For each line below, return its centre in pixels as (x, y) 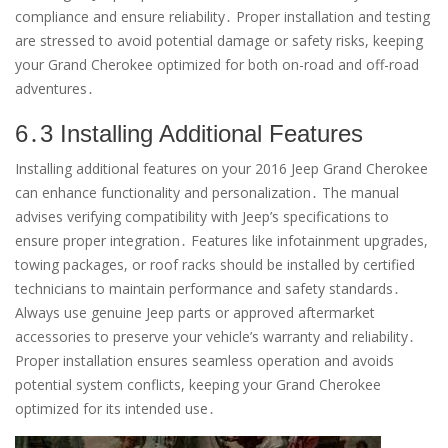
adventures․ (54, 89)
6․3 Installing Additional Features (189, 134)
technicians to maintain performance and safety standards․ (207, 289)
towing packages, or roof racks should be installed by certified (215, 265)
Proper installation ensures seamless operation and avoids (204, 361)
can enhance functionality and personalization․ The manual (207, 193)
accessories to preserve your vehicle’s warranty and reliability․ (215, 337)
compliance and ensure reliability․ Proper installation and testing (222, 17)
